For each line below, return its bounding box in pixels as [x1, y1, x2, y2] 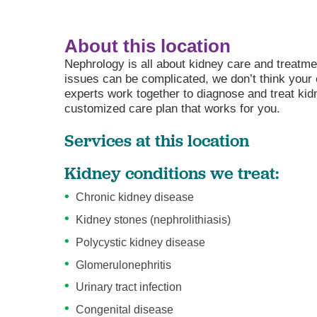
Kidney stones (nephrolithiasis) [76, 214, 231, 226]
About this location [64, 36, 231, 57]
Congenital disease [76, 303, 174, 316]
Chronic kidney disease [76, 191, 195, 204]
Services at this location [64, 129, 250, 151]
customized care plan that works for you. [64, 102, 281, 116]
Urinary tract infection [76, 281, 183, 294]
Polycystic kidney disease [76, 236, 206, 248]
